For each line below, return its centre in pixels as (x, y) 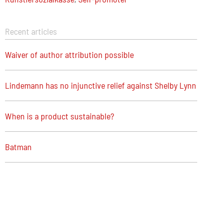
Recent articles (31, 31)
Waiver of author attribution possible (69, 55)
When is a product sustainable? (59, 116)
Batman (18, 147)
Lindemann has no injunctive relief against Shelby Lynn (100, 85)
